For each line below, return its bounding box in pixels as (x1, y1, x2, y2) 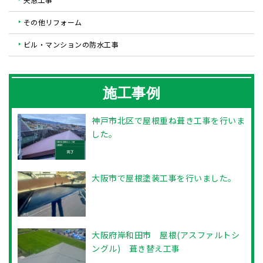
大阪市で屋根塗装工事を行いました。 (92, 171, 237, 184)
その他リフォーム (23, 17, 82, 28)
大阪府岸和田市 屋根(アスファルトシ (92, 229, 240, 241)
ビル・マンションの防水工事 (23, 39, 119, 50)
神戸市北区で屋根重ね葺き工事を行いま (92, 114, 245, 127)
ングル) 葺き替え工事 (92, 242, 180, 255)
